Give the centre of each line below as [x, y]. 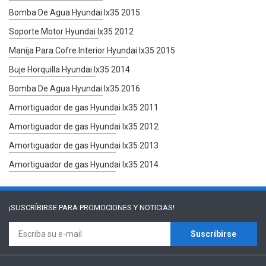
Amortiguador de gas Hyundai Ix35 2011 [84, 107]
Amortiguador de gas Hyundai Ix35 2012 [84, 126]
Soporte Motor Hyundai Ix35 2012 [71, 31]
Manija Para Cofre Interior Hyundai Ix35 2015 [92, 50]
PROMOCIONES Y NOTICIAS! [127, 207]
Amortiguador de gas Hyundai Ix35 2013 [84, 145]
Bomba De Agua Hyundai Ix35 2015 [75, 12]
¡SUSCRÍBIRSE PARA [44, 207]
